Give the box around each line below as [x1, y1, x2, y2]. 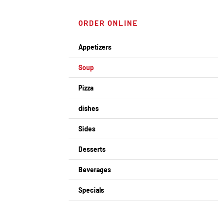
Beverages [78, 165, 111, 174]
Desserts [78, 145, 106, 153]
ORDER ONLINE [78, 18, 139, 27]
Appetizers [78, 42, 112, 51]
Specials [78, 185, 105, 194]
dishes [78, 104, 99, 112]
